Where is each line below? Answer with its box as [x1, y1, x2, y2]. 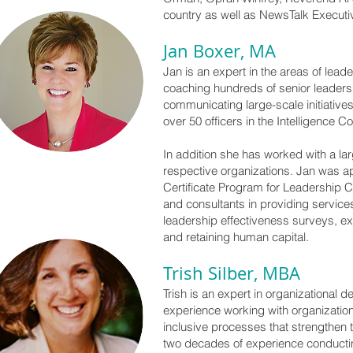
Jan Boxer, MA [163, 39, 276, 62]
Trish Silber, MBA [163, 262, 300, 284]
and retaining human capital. [163, 229, 309, 244]
